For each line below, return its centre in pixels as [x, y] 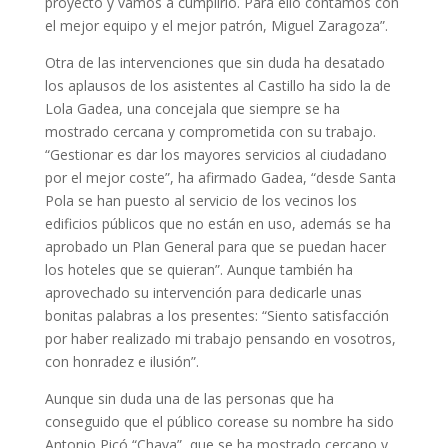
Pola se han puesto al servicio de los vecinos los [200, 200]
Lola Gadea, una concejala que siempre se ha [192, 108]
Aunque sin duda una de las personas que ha [189, 398]
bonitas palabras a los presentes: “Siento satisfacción [216, 315]
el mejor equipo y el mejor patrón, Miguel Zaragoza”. [216, 25]
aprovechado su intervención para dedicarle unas [203, 292]
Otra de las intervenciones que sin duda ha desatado [214, 62]
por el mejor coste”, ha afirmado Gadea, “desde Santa [220, 177]
